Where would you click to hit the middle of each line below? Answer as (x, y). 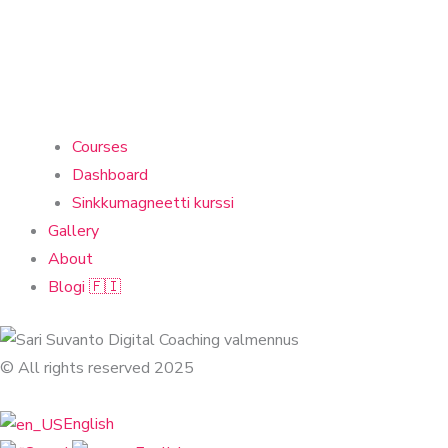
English (88, 424)
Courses (100, 147)
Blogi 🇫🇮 (84, 287)
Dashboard (110, 175)
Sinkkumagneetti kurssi (153, 203)
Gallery (73, 231)
